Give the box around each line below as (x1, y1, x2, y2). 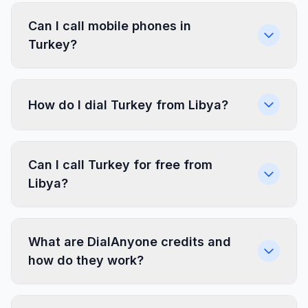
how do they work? (28, 253, 144, 267)
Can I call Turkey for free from (28, 157, 212, 172)
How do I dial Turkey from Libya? (28, 97, 228, 112)
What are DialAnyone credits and (28, 234, 231, 249)
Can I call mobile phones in (28, 19, 191, 33)
